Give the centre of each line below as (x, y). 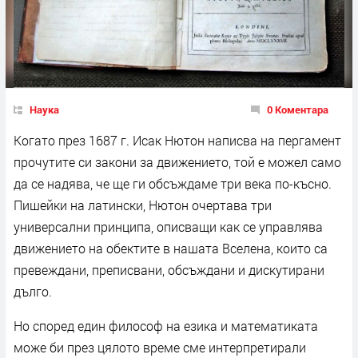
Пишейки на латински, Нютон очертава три (143, 205)
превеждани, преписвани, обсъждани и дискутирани (169, 269)
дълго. (33, 291)
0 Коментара (298, 109)
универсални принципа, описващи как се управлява (168, 226)
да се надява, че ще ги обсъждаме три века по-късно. (173, 183)
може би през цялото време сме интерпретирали (160, 347)
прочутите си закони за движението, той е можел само (177, 161)
